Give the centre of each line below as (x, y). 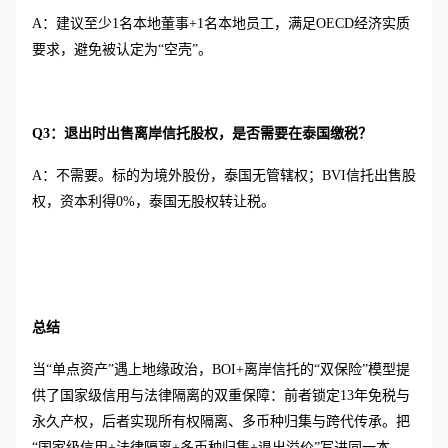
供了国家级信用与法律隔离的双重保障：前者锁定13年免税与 (221, 395)
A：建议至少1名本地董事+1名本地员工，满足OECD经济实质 (221, 23)
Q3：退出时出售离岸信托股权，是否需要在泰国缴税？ (202, 133)
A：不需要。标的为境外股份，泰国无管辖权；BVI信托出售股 (224, 175)
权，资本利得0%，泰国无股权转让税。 (153, 201)
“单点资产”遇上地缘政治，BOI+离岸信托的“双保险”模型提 (228, 369)
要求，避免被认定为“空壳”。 (122, 49)
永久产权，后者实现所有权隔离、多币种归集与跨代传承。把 (221, 421)
